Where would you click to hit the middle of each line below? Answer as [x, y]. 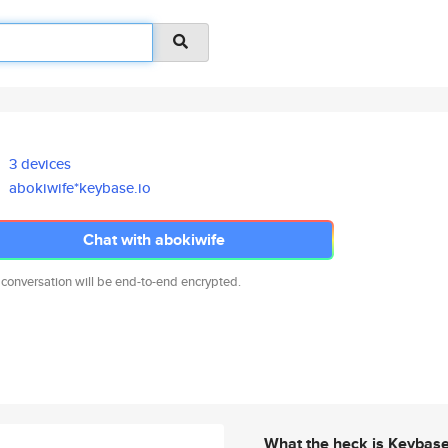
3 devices [40, 163]
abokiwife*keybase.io [80, 187]
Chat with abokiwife [154, 239]
